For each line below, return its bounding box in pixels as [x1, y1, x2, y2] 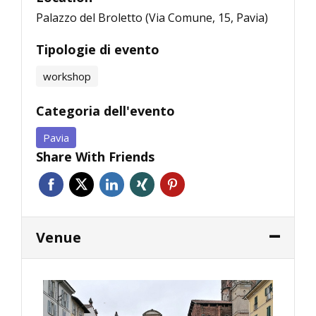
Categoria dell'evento [36, 102, 175, 120]
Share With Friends [36, 148, 154, 166]
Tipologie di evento [36, 41, 159, 59]
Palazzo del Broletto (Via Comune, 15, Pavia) [36, 10, 268, 26]
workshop [43, 69, 91, 84]
